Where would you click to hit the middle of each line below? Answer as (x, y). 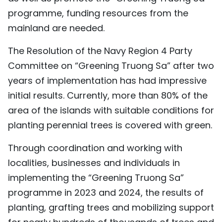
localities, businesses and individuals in (94, 163)
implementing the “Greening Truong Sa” (96, 177)
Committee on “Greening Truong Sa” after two (111, 65)
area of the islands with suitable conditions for (111, 110)
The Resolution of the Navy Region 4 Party (100, 51)
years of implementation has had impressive (107, 80)
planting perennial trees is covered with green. (110, 125)
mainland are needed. (56, 28)
